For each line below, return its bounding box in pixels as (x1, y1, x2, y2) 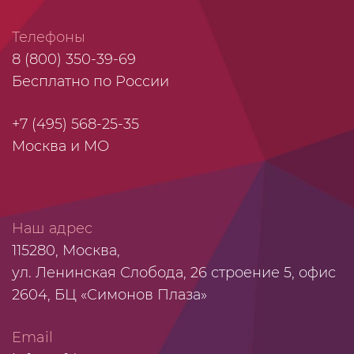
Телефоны (12, 28, 85, 46)
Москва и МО (12, 137, 109, 155)
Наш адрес (12, 219, 92, 237)
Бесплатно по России (12, 72, 169, 90)
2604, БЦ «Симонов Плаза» (12, 285, 207, 303)
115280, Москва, (12, 241, 120, 259)
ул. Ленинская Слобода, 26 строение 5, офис (12, 263, 336, 281)
